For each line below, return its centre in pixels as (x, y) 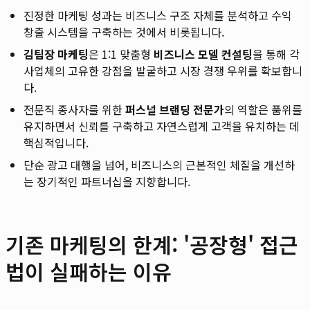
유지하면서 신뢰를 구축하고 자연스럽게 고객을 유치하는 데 (162, 126)
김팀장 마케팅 (56, 54)
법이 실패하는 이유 (89, 271)
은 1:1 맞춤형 (121, 54)
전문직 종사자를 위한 (74, 109)
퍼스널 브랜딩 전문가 (175, 109)
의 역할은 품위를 (263, 109)
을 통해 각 (276, 54)
